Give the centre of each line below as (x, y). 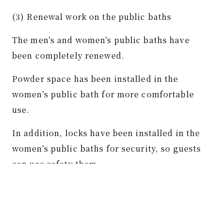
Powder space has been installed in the (95, 79)
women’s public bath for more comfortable (103, 94)
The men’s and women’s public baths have (101, 40)
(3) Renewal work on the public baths (92, 17)
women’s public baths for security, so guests (107, 148)
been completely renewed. (68, 55)
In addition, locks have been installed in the (106, 133)
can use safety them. (56, 164)
